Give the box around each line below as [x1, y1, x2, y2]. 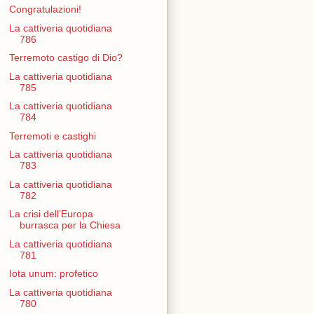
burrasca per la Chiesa [19, 219, 121, 231]
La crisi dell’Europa [8, 208, 93, 220]
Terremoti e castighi [8, 130, 96, 142]
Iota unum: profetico [8, 268, 98, 280]
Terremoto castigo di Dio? [8, 52, 123, 64]
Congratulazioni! [8, 4, 81, 15]
